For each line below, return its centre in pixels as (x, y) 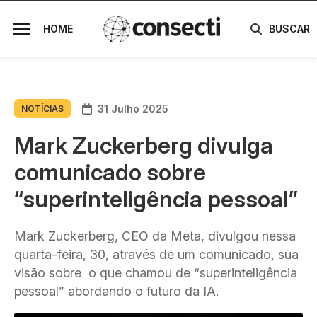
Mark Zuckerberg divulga (144, 145)
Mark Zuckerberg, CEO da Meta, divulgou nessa (155, 236)
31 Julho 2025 (133, 108)
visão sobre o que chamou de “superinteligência (156, 273)
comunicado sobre (110, 172)
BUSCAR (289, 29)
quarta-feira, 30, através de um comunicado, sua (156, 254)
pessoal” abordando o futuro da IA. (116, 291)
